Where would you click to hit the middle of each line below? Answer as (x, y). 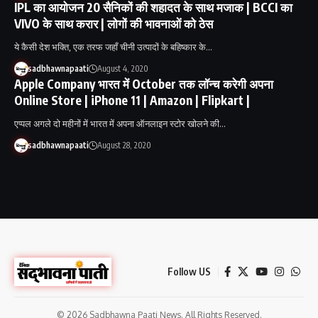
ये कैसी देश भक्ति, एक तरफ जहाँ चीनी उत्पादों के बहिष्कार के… (113, 46)
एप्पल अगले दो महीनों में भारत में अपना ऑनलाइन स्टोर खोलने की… (120, 123)
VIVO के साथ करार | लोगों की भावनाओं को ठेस (114, 23)
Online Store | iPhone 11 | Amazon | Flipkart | (132, 100)
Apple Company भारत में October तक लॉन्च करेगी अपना (144, 83)
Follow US (189, 271)
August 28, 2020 (124, 145)
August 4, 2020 (122, 68)
